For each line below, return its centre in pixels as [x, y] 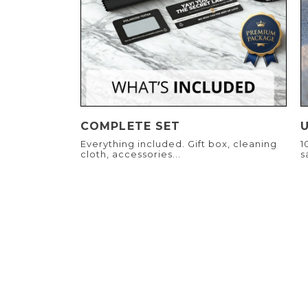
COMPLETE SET [131, 126]
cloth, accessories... [131, 154]
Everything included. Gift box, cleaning [179, 144]
